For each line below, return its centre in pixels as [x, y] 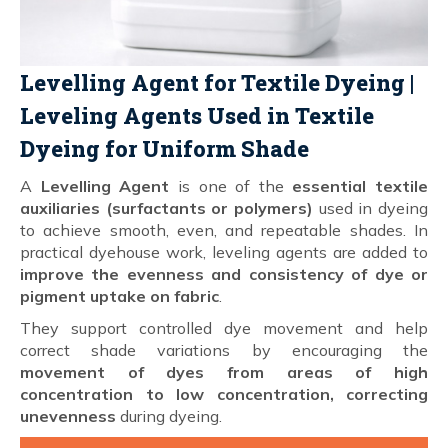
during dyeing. [169, 415]
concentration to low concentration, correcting [224, 393]
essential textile [360, 185]
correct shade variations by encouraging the [224, 349]
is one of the [231, 185]
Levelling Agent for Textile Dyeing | [217, 82]
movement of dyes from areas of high [224, 371]
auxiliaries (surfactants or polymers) [166, 207]
